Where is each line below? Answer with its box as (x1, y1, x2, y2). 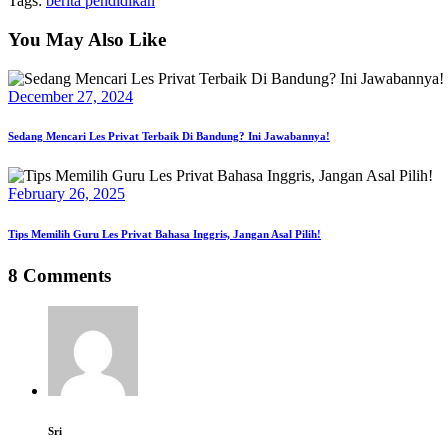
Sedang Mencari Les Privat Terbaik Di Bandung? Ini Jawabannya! (8, 130, 330, 143)
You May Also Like (8, 28, 166, 50)
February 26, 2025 (8, 185, 125, 203)
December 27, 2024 (8, 87, 133, 105)
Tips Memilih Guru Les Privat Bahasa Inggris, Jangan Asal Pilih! (8, 228, 321, 241)
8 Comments (8, 265, 111, 287)
